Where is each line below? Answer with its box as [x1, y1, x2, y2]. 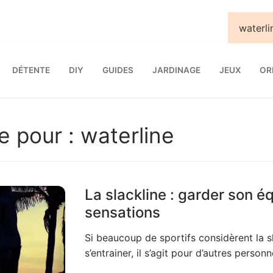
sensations [84, 203, 160, 221]
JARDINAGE [152, 65, 200, 75]
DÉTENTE [12, 65, 50, 75]
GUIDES [102, 65, 133, 75]
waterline [80, 122, 174, 149]
